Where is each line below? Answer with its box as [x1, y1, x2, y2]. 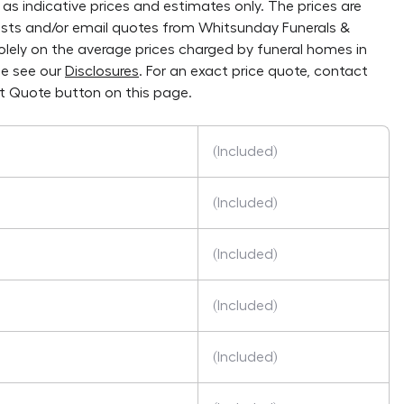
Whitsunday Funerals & [198, 21, 350, 35]
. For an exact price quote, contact [139, 64, 368, 78]
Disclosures [65, 64, 139, 78]
